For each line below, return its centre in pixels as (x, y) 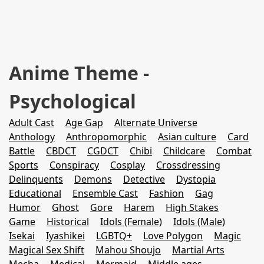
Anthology (32, 137)
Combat (234, 151)
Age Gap (84, 123)
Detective (144, 179)
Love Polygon (173, 236)
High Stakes (192, 207)
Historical (68, 222)
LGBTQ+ (114, 236)
